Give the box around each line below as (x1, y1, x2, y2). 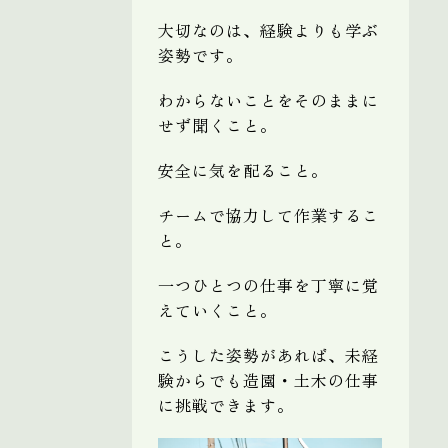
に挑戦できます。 (158, 392, 294, 417)
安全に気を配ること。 (158, 157, 328, 182)
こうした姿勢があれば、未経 (158, 342, 379, 367)
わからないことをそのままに (158, 87, 379, 112)
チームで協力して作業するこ (158, 202, 379, 227)
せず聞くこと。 (158, 112, 277, 137)
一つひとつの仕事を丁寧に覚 (158, 272, 379, 297)
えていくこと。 (158, 297, 277, 322)
